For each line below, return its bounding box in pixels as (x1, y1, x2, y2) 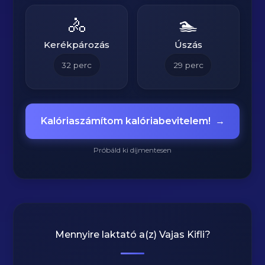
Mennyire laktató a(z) (54, 229, 159, 240)
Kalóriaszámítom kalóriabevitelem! (40, 115, 211, 127)
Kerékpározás (44, 39, 110, 50)
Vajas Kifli (159, 229, 205, 240)
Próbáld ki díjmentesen (93, 146, 172, 154)
